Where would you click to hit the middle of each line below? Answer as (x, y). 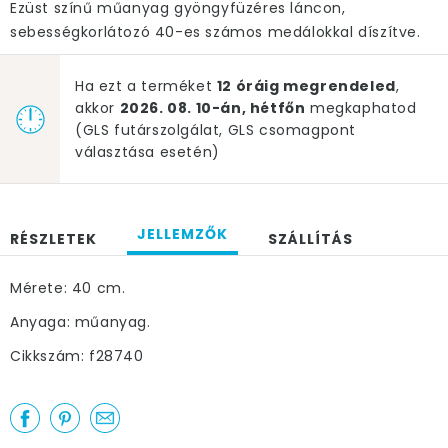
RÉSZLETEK (53, 239)
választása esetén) (147, 152)
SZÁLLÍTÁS (310, 239)
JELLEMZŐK (182, 234)
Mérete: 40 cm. (68, 288)
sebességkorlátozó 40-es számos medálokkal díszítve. (215, 32)
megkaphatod (361, 108)
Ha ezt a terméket (146, 86)
